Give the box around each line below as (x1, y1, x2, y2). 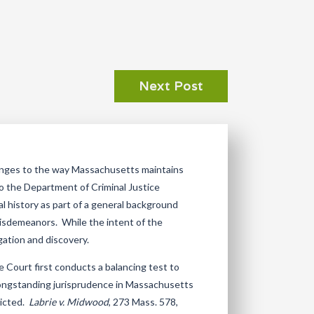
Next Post (138, 78, 203, 95)
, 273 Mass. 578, (109, 296, 179, 308)
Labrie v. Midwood (29, 296, 109, 308)
